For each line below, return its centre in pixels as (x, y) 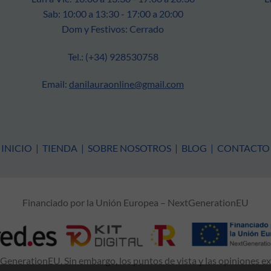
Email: (55, 84)
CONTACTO (243, 148)
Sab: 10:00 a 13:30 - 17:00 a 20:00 (113, 13)
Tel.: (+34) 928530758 (113, 56)
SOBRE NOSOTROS (129, 148)
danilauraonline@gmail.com (126, 84)
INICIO (17, 148)
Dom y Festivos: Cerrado (113, 28)
